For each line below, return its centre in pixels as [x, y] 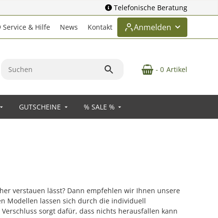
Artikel [177, 69]
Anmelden [153, 27]
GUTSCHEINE [40, 107]
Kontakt [100, 27]
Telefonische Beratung [151, 8]
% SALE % [99, 107]
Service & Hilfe [26, 27]
